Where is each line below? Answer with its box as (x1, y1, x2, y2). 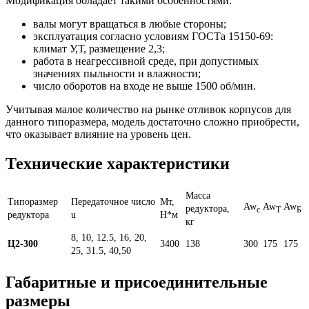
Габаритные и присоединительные (6, 272, 268, 291)
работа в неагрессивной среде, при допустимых (33, 54, 259, 67)
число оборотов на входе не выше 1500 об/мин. (33, 79, 256, 92)
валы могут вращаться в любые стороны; (33, 17, 226, 30)
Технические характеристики (6, 154, 230, 172)
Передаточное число (71, 196, 155, 207)
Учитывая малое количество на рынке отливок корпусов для (6, 103, 291, 115)
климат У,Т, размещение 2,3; (33, 42, 165, 54)
